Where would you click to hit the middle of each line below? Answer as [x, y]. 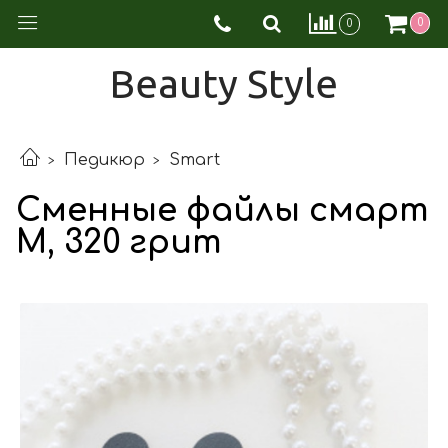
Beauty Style [224, 83]
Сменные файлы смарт [222, 210]
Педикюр [104, 160]
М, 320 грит [119, 242]
